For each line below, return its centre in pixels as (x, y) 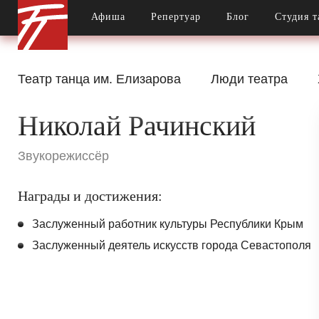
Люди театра (249, 79)
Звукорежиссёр (63, 156)
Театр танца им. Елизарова (99, 79)
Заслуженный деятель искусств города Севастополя (172, 245)
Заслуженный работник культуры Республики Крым (168, 224)
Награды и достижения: (90, 196)
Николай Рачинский (137, 126)
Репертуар (176, 17)
